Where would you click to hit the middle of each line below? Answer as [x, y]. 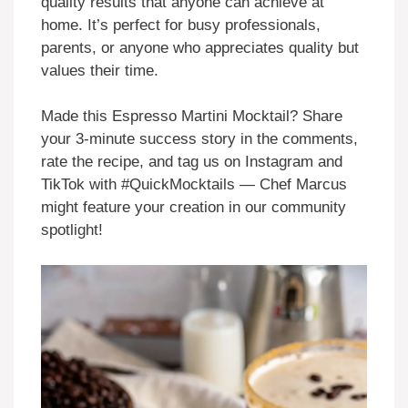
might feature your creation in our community [194, 208]
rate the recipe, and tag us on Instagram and [192, 162]
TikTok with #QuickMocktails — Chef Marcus [194, 185]
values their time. [100, 70]
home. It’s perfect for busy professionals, [181, 25]
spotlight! [72, 230]
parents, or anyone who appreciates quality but [200, 47]
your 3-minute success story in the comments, [199, 139]
